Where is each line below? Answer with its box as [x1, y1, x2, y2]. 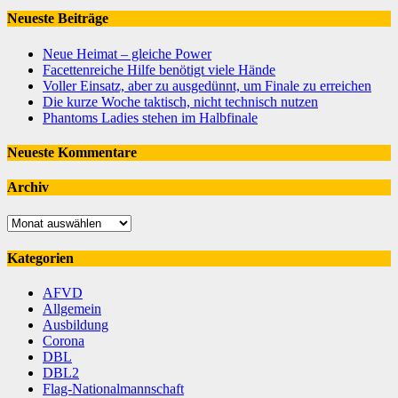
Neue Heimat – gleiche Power [43, 45, 211, 61]
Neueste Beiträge [7, 11, 108, 27]
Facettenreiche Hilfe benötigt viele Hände [43, 61, 275, 77]
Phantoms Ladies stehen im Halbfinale [43, 109, 258, 125]
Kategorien [7, 250, 74, 266]
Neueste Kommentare [7, 145, 137, 160]
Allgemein [43, 301, 101, 317]
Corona [43, 333, 84, 349]
